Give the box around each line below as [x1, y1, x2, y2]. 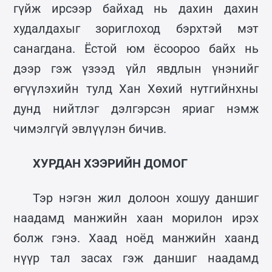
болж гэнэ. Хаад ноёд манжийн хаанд [13, 230, 259, 245]
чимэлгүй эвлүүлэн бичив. [13, 121, 167, 136]
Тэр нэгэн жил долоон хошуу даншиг [33, 190, 259, 205]
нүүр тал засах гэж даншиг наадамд [13, 250, 259, 265]
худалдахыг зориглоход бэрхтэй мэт [13, 21, 259, 36]
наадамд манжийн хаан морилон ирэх [13, 210, 259, 225]
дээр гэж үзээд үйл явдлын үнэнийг [13, 61, 259, 76]
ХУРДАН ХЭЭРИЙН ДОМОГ [33, 155, 188, 171]
